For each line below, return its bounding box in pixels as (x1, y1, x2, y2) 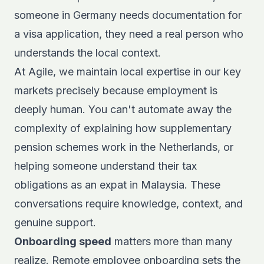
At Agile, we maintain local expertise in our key (14, 65, 241, 78)
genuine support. (14, 216, 96, 229)
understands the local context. (14, 47, 161, 59)
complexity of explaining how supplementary (14, 122, 232, 134)
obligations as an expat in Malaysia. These (14, 179, 220, 191)
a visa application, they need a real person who (14, 28, 243, 40)
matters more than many (111, 235, 232, 247)
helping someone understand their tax (14, 160, 197, 172)
